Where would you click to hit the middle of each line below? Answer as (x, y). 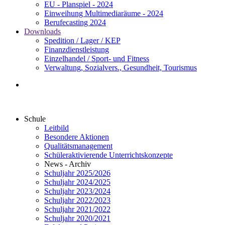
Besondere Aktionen (77, 137)
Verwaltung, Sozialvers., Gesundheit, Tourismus (121, 68)
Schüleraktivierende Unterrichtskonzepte (108, 155)
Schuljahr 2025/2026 (77, 173)
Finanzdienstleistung (77, 49)
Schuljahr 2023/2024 (77, 191)
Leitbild (57, 128)
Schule (35, 119)
